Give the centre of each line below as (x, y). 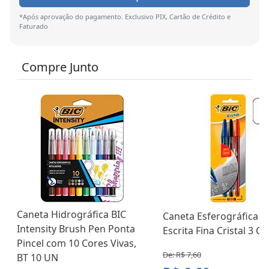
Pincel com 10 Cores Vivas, (77, 243)
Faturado (34, 26)
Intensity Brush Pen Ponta (76, 229)
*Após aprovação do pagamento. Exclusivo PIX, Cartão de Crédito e (125, 17)
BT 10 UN (38, 258)
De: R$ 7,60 (182, 255)
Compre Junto (60, 67)
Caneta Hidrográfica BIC (71, 215)
